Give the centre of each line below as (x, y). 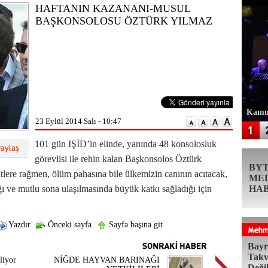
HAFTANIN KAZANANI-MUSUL (113, 8)
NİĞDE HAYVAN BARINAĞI (107, 260)
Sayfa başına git (134, 225)
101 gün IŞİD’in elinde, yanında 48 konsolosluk (126, 144)
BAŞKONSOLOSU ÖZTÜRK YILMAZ (124, 21)
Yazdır (18, 225)
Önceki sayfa (68, 225)
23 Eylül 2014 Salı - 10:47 (78, 121)
